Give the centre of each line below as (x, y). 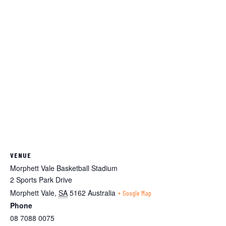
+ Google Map (134, 193)
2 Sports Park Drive (41, 179)
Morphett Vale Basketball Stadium (64, 168)
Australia (102, 192)
